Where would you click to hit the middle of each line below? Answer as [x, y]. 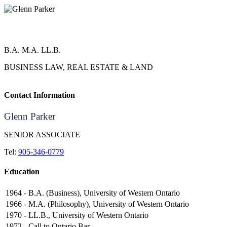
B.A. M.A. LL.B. [32, 50]
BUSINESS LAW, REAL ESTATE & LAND [79, 67]
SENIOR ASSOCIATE [42, 134]
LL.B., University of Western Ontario [88, 215]
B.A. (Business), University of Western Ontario [104, 193]
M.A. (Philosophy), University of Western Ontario [109, 204]
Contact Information [40, 95]
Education [22, 171]
